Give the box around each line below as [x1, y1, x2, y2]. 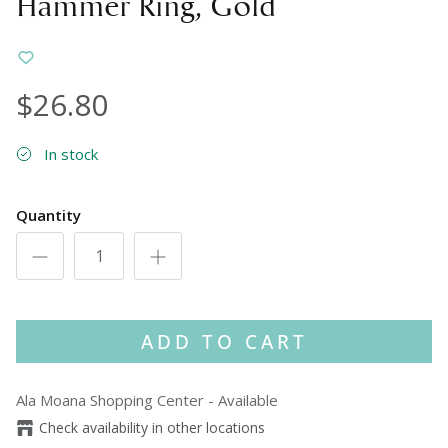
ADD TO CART [140, 328, 308, 356]
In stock [44, 144, 98, 165]
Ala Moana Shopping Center [16, 390, 204, 411]
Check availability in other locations [39, 418, 265, 438]
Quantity [16, 205, 81, 226]
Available [218, 390, 278, 411]
